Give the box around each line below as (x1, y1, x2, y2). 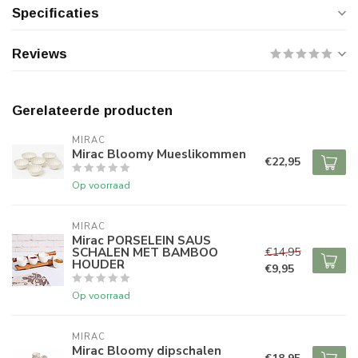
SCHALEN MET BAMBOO (72, 244, 218, 261)
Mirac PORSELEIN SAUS (72, 232, 211, 249)
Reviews (12, 46, 67, 62)
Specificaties (12, 6, 99, 21)
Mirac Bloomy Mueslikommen (72, 145, 246, 162)
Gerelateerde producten (12, 103, 173, 118)
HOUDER (72, 256, 125, 272)
